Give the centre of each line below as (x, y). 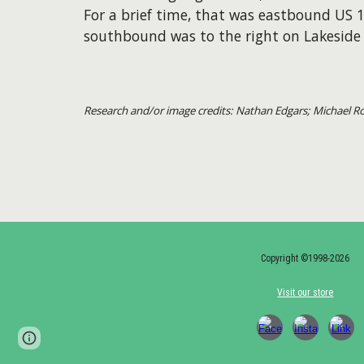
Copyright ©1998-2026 (305, 258)
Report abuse (202, 338)
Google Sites (130, 338)
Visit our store (305, 292)
